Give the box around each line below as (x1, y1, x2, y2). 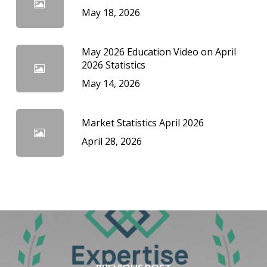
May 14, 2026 (81, 76, 140, 90)
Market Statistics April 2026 (81, 116, 204, 129)
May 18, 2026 (81, 5, 140, 19)
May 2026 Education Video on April (81, 45, 236, 58)
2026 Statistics (81, 58, 145, 72)
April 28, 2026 (81, 134, 142, 148)
